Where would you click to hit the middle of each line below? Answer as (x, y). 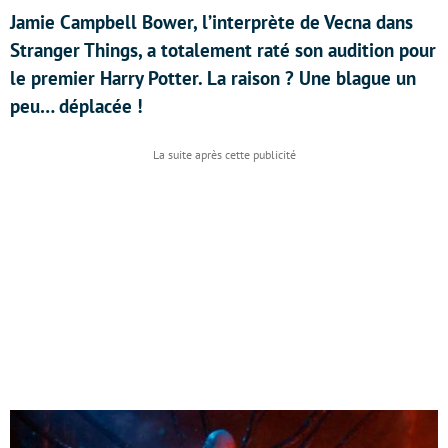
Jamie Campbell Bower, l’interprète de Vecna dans (211, 22)
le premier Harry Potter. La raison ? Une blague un (213, 78)
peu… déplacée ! (76, 106)
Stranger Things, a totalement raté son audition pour (223, 50)
